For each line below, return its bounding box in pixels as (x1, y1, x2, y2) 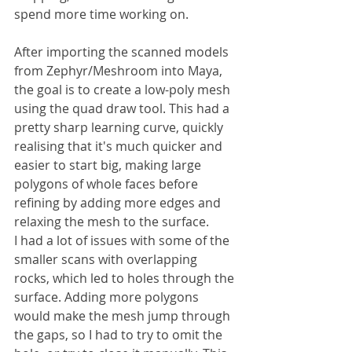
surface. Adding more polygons (14, 288, 202, 306)
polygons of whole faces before (14, 174, 201, 192)
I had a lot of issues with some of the (14, 231, 233, 249)
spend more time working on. (14, 5, 189, 23)
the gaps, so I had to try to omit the (14, 325, 225, 343)
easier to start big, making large (14, 156, 204, 174)
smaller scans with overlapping (14, 250, 200, 268)
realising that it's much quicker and (14, 137, 225, 155)
